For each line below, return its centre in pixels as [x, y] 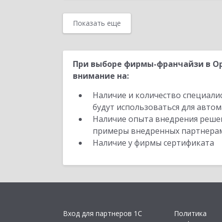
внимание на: [101, 76]
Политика [190, 214]
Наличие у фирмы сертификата [154, 143]
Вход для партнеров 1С [103, 214]
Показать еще [97, 23]
